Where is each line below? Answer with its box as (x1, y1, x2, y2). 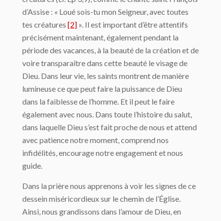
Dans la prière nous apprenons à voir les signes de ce (22, 181, 196, 190)
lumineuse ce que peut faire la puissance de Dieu (22, 83, 182, 93)
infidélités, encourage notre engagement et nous (22, 147, 183, 157)
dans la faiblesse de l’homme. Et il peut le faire (22, 96, 175, 106)
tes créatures (22, 19, 68, 29)
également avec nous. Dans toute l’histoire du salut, (22, 109, 192, 119)
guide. (22, 160, 42, 170)
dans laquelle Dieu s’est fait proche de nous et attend (22, 122, 197, 132)
